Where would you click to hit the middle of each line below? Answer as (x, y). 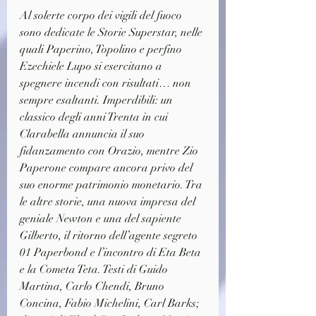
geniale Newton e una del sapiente (102, 219)
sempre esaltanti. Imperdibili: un (98, 101)
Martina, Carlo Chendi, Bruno (93, 287)
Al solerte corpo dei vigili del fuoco (102, 16)
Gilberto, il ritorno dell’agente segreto (110, 236)
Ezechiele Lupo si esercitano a (92, 67)
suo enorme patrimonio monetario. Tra (113, 185)
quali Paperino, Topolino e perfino (102, 50)
